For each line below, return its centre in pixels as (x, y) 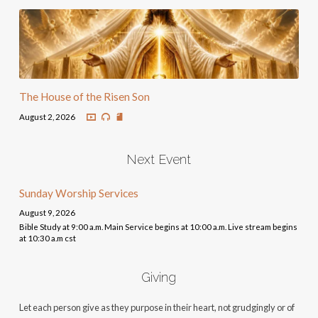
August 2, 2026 (47, 116)
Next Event (159, 160)
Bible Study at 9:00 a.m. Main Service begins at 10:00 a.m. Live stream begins (158, 227)
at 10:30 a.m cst (47, 238)
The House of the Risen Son (84, 97)
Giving (159, 278)
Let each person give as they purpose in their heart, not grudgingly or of (157, 308)
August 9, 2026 (47, 213)
